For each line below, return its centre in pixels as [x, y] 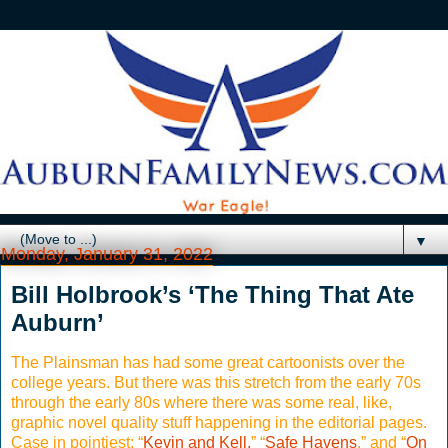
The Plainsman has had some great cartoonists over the [208, 362]
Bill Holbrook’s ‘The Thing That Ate [212, 294]
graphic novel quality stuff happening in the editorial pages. [219, 422]
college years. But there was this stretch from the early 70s [216, 382]
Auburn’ [57, 322]
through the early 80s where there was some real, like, [201, 402]
